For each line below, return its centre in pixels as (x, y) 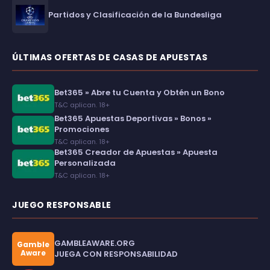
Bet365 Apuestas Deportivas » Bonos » (133, 118)
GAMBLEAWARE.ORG (95, 243)
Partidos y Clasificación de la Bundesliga (135, 14)
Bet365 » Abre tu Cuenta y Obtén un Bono (140, 92)
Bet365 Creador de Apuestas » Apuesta (136, 152)
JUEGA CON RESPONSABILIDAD (116, 254)
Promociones (82, 129)
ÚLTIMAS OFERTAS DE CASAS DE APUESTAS (110, 57)
